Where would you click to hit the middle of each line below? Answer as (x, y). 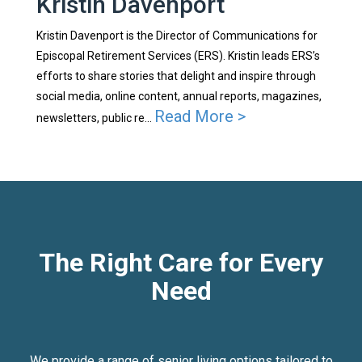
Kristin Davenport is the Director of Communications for (177, 36)
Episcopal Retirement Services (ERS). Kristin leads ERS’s (178, 56)
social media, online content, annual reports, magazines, (179, 97)
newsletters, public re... (95, 118)
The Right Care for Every (181, 263)
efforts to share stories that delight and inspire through (176, 76)
